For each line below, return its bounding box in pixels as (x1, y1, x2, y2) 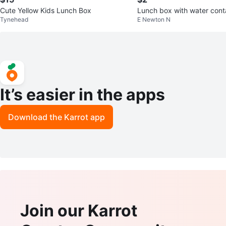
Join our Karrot (20, 201, 137, 221)
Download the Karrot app (8, 112, 105, 123)
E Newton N (137, 16, 171, 24)
